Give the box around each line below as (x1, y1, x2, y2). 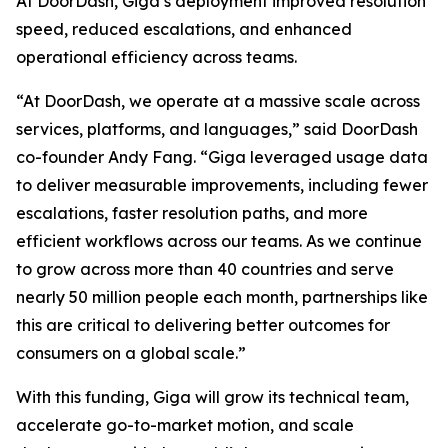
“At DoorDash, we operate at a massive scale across (16, 90, 420, 111)
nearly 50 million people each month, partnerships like (16, 286, 428, 307)
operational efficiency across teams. (16, 46, 297, 67)
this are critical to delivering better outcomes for (16, 314, 390, 335)
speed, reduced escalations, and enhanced (16, 18, 352, 39)
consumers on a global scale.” (16, 342, 246, 363)
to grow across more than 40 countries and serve (16, 258, 394, 279)
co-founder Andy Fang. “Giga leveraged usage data (16, 146, 428, 167)
